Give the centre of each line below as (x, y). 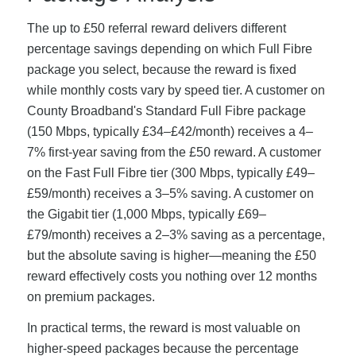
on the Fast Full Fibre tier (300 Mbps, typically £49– (170, 172)
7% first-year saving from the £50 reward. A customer (174, 152)
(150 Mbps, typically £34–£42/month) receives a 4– (170, 131)
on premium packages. (91, 296)
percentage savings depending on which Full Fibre (169, 48)
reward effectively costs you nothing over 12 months (172, 276)
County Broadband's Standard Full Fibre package (166, 110)
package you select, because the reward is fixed (161, 69)
